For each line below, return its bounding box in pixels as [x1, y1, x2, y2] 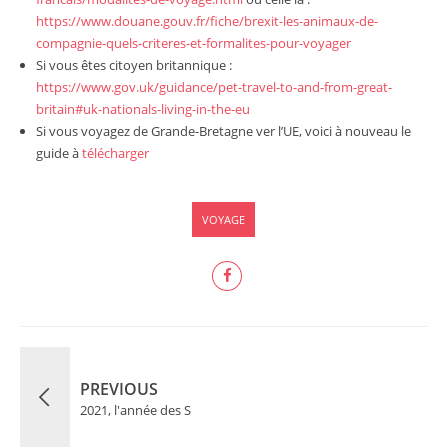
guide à [35, 144, 82, 162]
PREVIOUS [80, 377, 158, 400]
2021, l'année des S [80, 400, 191, 419]
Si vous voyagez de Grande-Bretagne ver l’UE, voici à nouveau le [35, 122, 411, 140]
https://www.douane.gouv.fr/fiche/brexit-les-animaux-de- [35, 12, 378, 30]
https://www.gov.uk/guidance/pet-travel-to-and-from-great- [35, 78, 392, 96]
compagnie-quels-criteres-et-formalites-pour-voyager [35, 34, 351, 52]
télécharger [81, 144, 149, 162]
